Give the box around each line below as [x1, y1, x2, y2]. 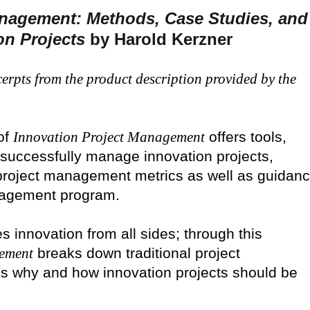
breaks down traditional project [33, 245, 240, 262]
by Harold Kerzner [85, 30, 232, 49]
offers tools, [205, 129, 286, 145]
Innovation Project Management [13, 129, 205, 146]
